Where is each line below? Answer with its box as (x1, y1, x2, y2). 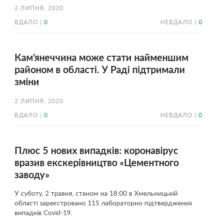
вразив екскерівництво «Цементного (15, 158, 179, 168)
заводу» (15, 170, 49, 180)
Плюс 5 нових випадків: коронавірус (15, 146, 178, 156)
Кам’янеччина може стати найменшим (15, 53, 188, 63)
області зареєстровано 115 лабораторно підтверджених (15, 200, 192, 207)
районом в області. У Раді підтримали (15, 65, 185, 75)
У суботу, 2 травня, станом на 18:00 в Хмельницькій (15, 190, 178, 197)
